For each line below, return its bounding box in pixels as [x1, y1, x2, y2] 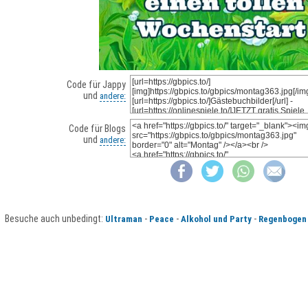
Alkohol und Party [180, 214, 252, 225]
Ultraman [104, 214, 142, 225]
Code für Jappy [66, 79, 126, 90]
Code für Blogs [68, 123, 126, 134]
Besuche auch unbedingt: [4, 213, 105, 225]
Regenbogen [258, 214, 307, 225]
